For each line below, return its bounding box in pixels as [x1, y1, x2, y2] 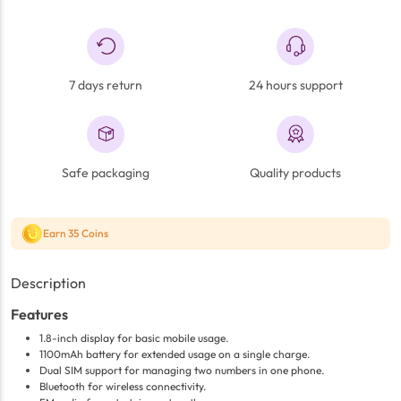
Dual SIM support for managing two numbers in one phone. [39, 363, 324, 378]
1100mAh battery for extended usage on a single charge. [39, 347, 310, 362]
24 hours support [248, 76, 343, 93]
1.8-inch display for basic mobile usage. [39, 331, 228, 346]
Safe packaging [62, 164, 149, 181]
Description [11, 274, 86, 293]
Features [11, 305, 68, 324]
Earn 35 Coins [43, 226, 108, 241]
